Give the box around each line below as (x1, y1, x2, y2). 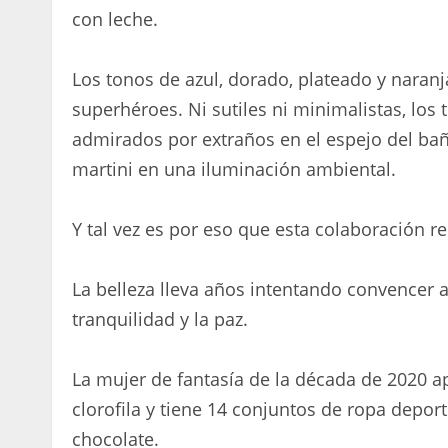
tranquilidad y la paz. (72, 306, 248, 331)
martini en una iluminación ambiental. (72, 156, 396, 181)
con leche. (72, 6, 158, 31)
